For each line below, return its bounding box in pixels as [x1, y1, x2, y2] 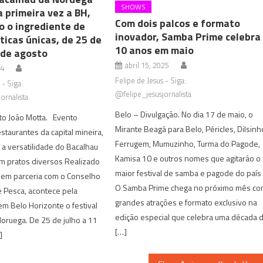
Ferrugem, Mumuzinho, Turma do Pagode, [115, 137, 261, 150]
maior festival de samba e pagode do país [115, 166, 262, 179]
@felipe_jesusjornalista [115, 87, 192, 100]
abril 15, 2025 [125, 59, 170, 71]
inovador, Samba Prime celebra [115, 28, 261, 45]
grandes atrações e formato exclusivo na [115, 195, 258, 208]
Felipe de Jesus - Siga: [115, 74, 187, 86]
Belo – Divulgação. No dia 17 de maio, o [115, 107, 254, 120]
